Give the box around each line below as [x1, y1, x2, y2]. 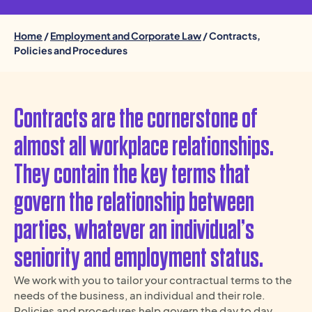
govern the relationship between [14, 186, 254, 220]
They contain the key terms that [14, 158, 250, 192]
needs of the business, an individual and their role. [14, 288, 265, 302]
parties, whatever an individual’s [14, 214, 254, 248]
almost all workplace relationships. [14, 130, 274, 164]
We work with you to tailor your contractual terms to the [14, 273, 292, 287]
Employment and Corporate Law [50, 29, 201, 42]
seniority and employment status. [14, 242, 263, 276]
